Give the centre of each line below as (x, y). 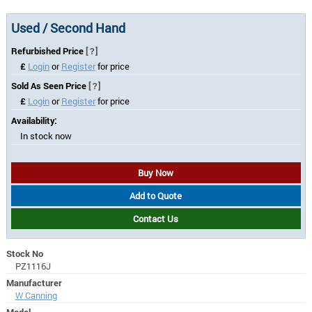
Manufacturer (34, 282)
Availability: (34, 121)
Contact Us (156, 219)
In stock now (46, 136)
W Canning (36, 295)
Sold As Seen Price (50, 86)
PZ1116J (33, 266)
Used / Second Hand (69, 28)
